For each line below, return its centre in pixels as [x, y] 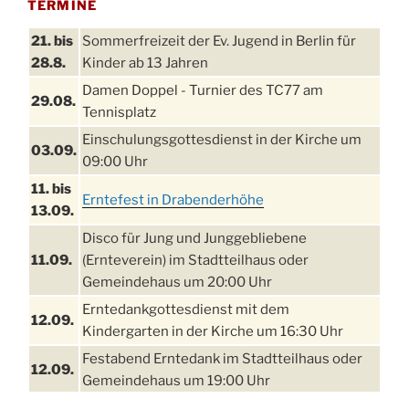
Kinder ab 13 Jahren [145, 63]
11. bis [51, 189]
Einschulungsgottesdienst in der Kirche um [222, 139]
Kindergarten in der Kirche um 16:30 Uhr [213, 331]
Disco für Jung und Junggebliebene [194, 238]
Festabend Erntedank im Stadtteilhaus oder [222, 358]
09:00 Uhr [115, 161]
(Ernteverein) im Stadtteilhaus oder [195, 260]
